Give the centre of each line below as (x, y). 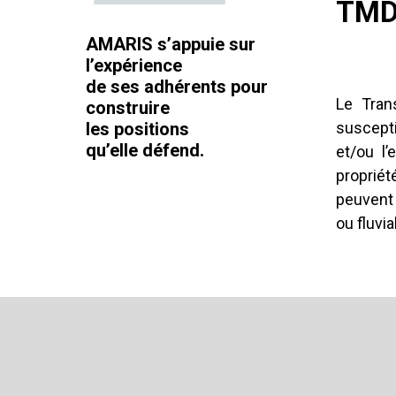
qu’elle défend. (145, 150)
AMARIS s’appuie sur (171, 44)
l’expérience (134, 65)
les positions (137, 129)
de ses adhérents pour (177, 87)
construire (128, 108)
